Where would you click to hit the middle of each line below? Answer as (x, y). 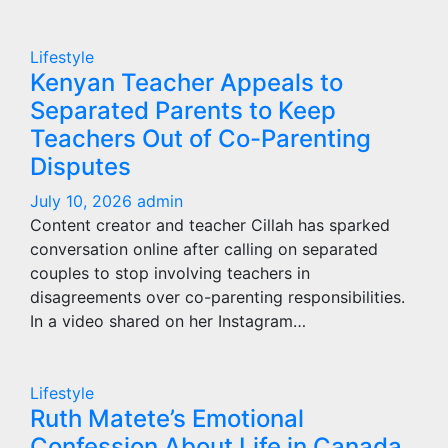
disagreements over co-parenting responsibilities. (217, 297)
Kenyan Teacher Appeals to (186, 82)
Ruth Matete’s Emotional (167, 418)
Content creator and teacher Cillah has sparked (210, 225)
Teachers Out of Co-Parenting (200, 138)
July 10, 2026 (83, 201)
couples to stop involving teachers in (170, 273)
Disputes (80, 166)
